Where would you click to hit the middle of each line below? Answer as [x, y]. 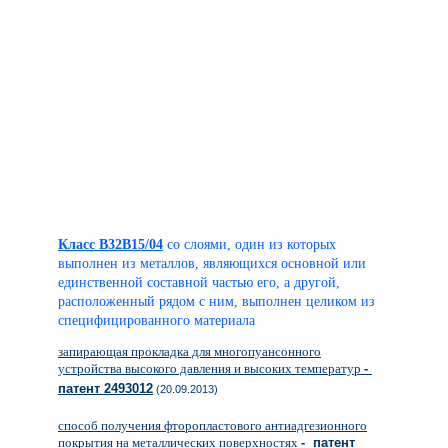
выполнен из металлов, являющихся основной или [212, 263]
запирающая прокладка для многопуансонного [189, 351]
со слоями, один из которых [251, 244]
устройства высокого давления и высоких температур [211, 368]
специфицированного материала [163, 320]
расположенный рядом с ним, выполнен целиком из [216, 301]
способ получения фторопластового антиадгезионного [212, 425]
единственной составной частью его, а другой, [199, 282]
